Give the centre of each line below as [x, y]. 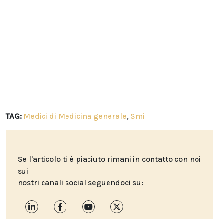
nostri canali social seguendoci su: [80, 183]
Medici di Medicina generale [75, 116]
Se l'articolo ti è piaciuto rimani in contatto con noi [109, 159]
